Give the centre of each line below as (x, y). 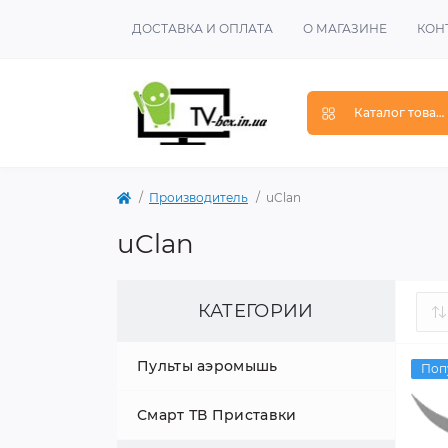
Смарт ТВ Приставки (217, 415)
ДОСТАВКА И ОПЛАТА (202, 28)
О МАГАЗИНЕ (345, 28)
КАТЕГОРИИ (255, 311)
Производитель (198, 197)
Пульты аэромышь (207, 366)
